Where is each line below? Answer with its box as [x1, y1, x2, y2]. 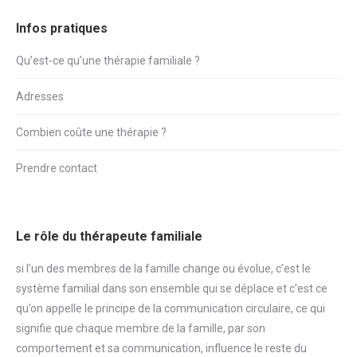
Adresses [16, 90, 64, 104]
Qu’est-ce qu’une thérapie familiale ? [16, 54, 200, 68]
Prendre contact [16, 162, 97, 175]
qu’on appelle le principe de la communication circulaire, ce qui [16, 302, 325, 316]
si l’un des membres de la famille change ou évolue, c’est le [16, 262, 311, 276]
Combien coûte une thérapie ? [16, 126, 167, 139]
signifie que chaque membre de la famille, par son [16, 322, 265, 335]
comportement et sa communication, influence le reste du [16, 342, 307, 355]
